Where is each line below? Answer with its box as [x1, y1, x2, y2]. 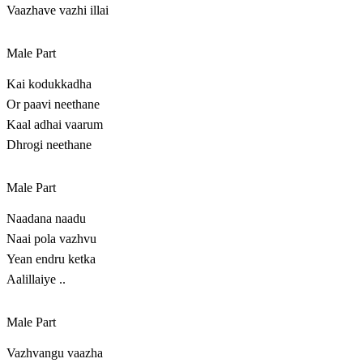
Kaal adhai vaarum [6, 117, 103, 132]
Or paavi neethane [6, 97, 100, 112]
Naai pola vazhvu [6, 232, 96, 246]
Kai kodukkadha [6, 77, 92, 92]
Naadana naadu [6, 211, 86, 226]
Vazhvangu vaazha [6, 346, 103, 361]
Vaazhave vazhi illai [6, 3, 109, 18]
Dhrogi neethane [6, 138, 92, 152]
